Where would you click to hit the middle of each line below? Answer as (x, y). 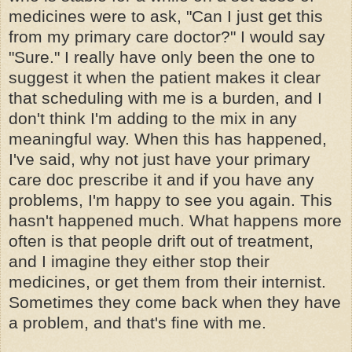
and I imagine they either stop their (139, 262)
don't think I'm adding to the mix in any (153, 119)
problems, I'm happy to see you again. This (170, 200)
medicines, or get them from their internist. (167, 282)
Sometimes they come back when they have (175, 302)
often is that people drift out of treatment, (161, 241)
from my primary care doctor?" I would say (167, 37)
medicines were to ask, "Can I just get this (166, 16)
